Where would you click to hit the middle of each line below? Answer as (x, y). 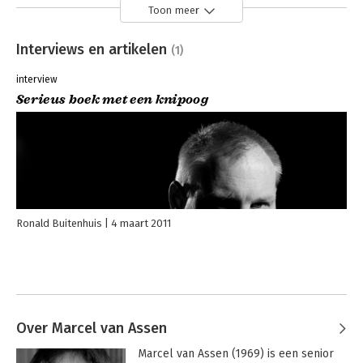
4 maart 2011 (141, 224)
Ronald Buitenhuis (59, 224)
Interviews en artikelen (94, 49)
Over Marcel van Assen (92, 329)
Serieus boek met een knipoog (112, 100)
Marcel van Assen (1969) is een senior (235, 354)
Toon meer (174, 11)
